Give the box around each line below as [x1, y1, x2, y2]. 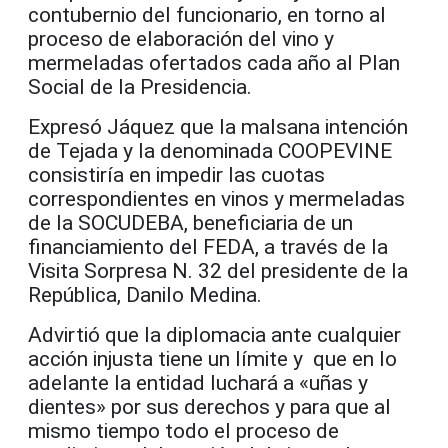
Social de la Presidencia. [28, 75, 252, 100]
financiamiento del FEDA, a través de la [28, 235, 388, 260]
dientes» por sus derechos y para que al [28, 395, 391, 420]
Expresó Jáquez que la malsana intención [28, 115, 408, 140]
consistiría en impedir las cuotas [28, 163, 325, 188]
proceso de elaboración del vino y [28, 27, 334, 52]
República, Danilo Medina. [28, 283, 262, 308]
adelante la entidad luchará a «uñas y [28, 371, 368, 396]
